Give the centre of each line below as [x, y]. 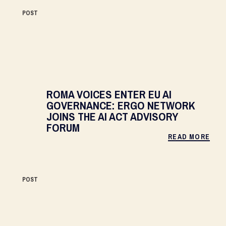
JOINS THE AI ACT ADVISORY [112, 117]
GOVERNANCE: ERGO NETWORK [121, 105]
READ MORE [189, 137]
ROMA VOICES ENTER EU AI [109, 94]
